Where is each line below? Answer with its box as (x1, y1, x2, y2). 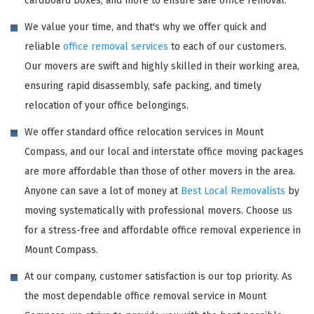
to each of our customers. (168, 40, 287, 53)
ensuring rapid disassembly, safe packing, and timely (25, 79, 261, 92)
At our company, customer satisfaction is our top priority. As (25, 270, 292, 282)
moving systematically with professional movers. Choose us (25, 204, 292, 217)
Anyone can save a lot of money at (25, 184, 181, 197)
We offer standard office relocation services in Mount (25, 125, 264, 138)
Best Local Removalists (181, 184, 285, 197)
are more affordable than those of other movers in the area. (25, 165, 295, 177)
